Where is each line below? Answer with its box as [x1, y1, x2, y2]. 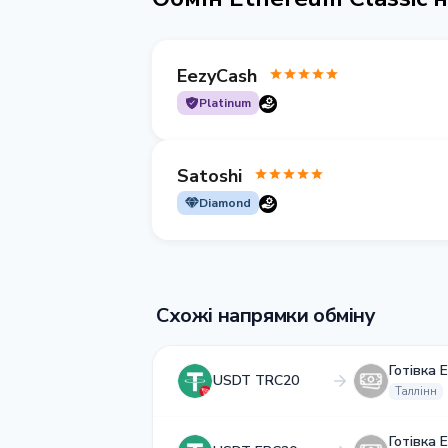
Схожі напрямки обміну [156, 302, 376, 329]
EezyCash [177, 63, 257, 88]
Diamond [199, 195, 251, 211]
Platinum [199, 95, 251, 111]
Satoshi [177, 163, 242, 188]
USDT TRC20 [213, 371, 299, 390]
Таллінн [395, 384, 437, 399]
